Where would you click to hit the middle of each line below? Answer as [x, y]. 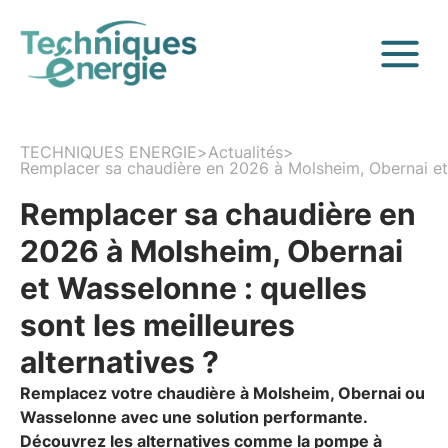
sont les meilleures [157, 324]
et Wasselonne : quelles [193, 287]
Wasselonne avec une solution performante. [193, 416]
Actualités [245, 151]
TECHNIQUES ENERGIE [108, 151]
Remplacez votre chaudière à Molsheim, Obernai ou [222, 392]
